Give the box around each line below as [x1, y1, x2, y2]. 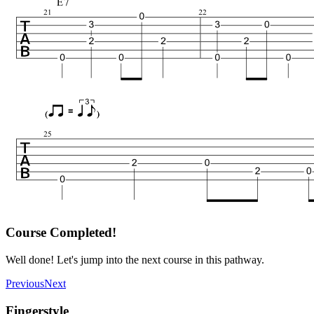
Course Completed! [6, 225, 116, 240]
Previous [6, 277, 44, 289]
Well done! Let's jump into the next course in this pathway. [6, 253, 264, 266]
